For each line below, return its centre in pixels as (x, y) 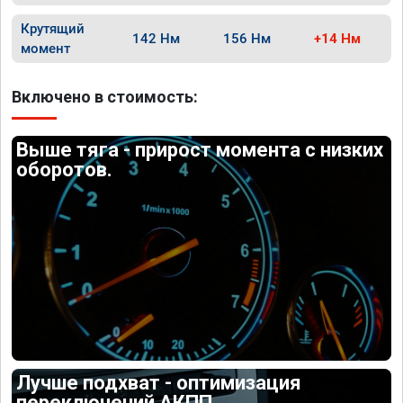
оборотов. (65, 170)
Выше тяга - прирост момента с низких (200, 150)
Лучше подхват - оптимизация (159, 382)
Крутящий (53, 29)
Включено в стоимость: (105, 97)
